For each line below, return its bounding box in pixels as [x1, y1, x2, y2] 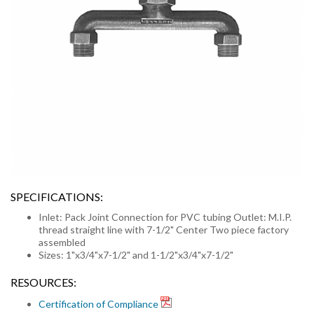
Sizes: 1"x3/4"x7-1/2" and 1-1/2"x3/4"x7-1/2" [39, 249, 233, 261]
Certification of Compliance [39, 298, 158, 310]
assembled [39, 236, 86, 248]
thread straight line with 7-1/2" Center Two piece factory [39, 224, 289, 235]
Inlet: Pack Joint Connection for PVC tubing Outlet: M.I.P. [39, 211, 292, 223]
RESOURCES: [11, 275, 76, 289]
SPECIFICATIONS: [11, 190, 103, 203]
